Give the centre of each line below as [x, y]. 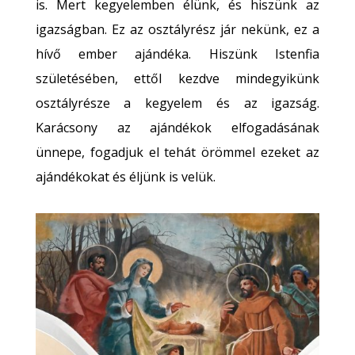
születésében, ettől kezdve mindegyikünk [177, 78]
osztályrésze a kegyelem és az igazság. [177, 103]
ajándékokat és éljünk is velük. [125, 177]
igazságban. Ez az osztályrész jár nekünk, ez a [177, 29]
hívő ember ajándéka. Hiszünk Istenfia [177, 54]
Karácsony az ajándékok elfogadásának [177, 128]
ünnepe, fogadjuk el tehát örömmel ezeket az [177, 152]
